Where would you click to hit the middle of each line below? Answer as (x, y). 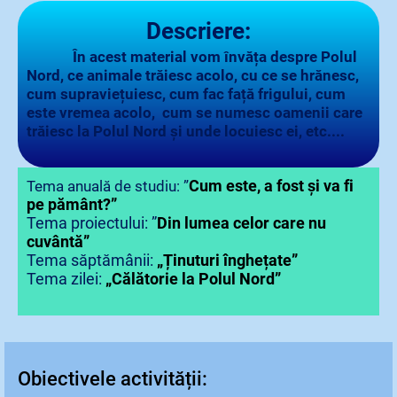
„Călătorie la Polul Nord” (193, 279)
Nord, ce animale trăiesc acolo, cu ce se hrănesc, (193, 76)
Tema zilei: (66, 279)
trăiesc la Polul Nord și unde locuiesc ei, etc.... (186, 132)
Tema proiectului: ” (92, 223)
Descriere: (198, 31)
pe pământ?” (88, 205)
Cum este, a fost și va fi (271, 186)
